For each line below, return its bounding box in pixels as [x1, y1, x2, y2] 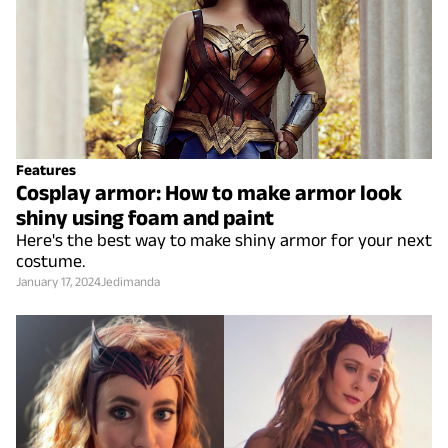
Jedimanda [101, 273, 160, 289]
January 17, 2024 [16, 273, 101, 289]
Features [16, 160, 76, 178]
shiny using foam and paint [16, 204, 274, 229]
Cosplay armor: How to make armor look [16, 179, 402, 204]
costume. [16, 250, 85, 271]
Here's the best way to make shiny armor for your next [16, 229, 432, 250]
